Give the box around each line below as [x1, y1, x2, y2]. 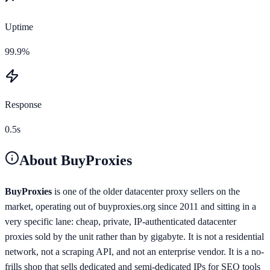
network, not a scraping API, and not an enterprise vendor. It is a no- [5, 246, 264, 257]
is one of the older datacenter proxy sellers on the [52, 186, 240, 196]
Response [5, 99, 42, 110]
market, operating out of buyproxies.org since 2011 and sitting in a [5, 201, 256, 212]
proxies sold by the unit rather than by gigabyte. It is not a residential [5, 231, 264, 242]
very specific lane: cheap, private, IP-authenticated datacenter [5, 216, 236, 227]
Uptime [5, 21, 33, 32]
